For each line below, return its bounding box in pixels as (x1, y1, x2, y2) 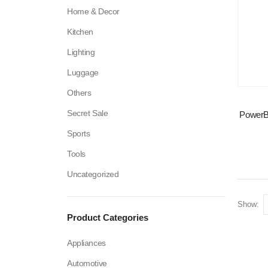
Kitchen (67, 27, 94, 37)
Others (67, 88, 92, 98)
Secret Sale (67, 108, 108, 118)
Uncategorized (67, 169, 119, 179)
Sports (67, 129, 90, 139)
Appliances (67, 238, 106, 248)
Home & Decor (67, 7, 120, 17)
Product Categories (67, 212, 148, 223)
